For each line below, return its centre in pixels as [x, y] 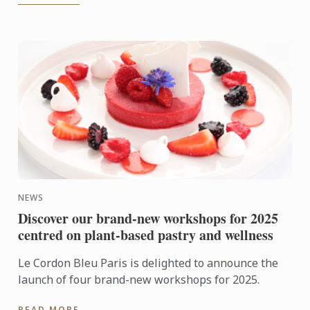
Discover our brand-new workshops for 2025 [148, 218]
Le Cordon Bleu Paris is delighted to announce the [148, 263]
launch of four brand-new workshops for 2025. [139, 279]
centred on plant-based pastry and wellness [146, 235]
